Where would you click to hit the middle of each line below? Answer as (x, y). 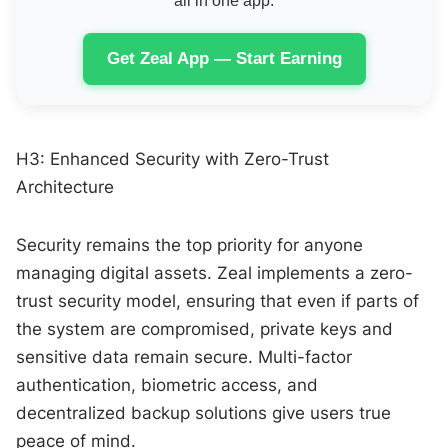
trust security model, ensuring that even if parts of (218, 300)
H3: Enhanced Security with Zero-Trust (173, 158)
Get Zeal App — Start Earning (224, 58)
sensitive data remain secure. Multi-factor (184, 356)
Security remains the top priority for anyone (190, 244)
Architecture (65, 186)
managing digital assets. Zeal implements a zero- (215, 272)
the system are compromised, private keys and (205, 328)
